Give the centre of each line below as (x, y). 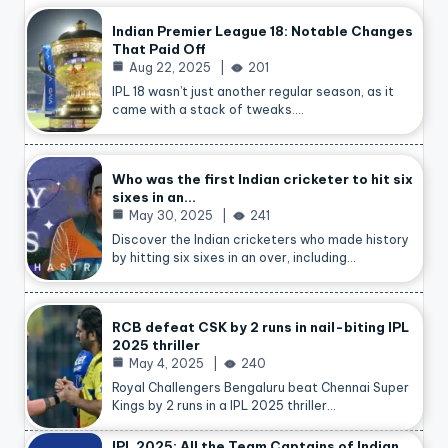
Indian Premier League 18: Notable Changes (262, 30)
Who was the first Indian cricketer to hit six (262, 178)
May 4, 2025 (166, 363)
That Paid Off (159, 48)
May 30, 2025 (171, 215)
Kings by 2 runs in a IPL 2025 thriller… (224, 405)
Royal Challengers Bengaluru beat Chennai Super (260, 387)
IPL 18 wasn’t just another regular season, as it (253, 91)
